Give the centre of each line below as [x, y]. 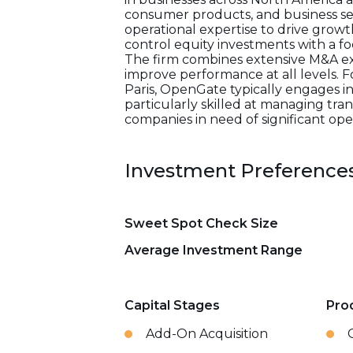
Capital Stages [172, 305]
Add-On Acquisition [207, 334]
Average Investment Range [214, 250]
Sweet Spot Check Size [201, 223]
